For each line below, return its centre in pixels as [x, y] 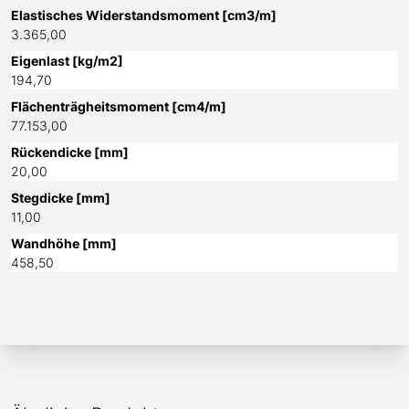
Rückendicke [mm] [70, 152]
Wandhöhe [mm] [64, 244]
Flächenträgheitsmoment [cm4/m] [119, 107]
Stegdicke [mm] [61, 198]
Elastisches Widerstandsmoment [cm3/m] [144, 16]
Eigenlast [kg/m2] [67, 61]
